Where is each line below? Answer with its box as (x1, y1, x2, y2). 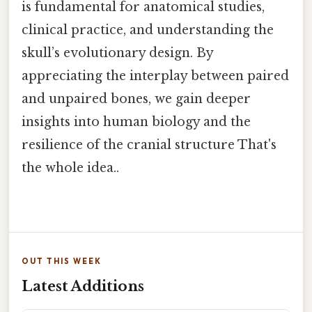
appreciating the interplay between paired (22, 68, 289, 84)
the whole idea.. (22, 160, 119, 176)
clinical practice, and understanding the (22, 22, 274, 38)
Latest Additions (22, 277, 144, 295)
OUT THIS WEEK (22, 256, 102, 266)
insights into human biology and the (22, 114, 251, 130)
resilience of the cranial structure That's (22, 137, 276, 153)
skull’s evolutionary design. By (22, 45, 213, 61)
